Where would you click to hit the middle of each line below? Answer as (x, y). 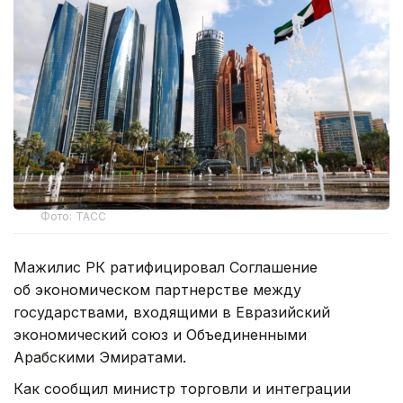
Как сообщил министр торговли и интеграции (182, 389)
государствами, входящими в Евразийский (172, 313)
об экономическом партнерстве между (157, 290)
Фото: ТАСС (74, 217)
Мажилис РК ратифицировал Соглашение (166, 268)
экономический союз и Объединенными (160, 335)
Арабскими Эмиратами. (100, 358)
